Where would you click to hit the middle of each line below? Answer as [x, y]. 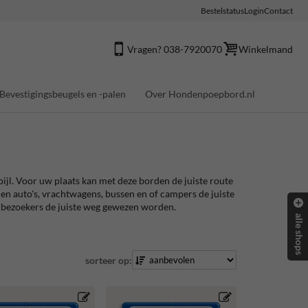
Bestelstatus [222, 10]
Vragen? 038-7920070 [175, 49]
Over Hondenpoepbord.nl [200, 93]
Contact [278, 10]
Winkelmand [266, 49]
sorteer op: [108, 260]
